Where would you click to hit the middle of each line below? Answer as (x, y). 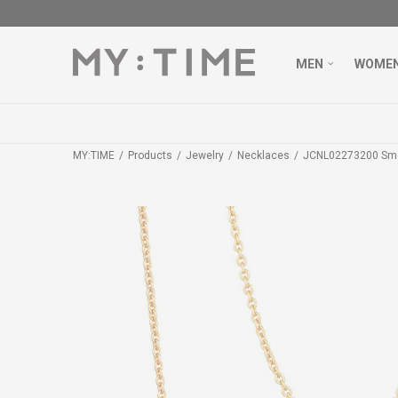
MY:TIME (94, 155)
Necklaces (263, 155)
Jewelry (205, 155)
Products (150, 155)
